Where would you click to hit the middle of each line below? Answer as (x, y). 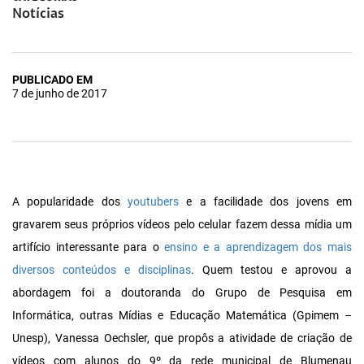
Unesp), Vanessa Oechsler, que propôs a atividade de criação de (182, 338)
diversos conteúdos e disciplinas (102, 270)
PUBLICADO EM (52, 80)
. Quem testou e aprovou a (271, 270)
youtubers (153, 202)
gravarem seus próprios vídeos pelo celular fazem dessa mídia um (182, 225)
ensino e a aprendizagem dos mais (258, 247)
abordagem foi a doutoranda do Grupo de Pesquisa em (182, 293)
